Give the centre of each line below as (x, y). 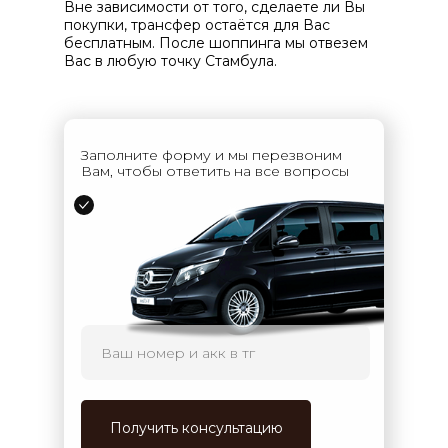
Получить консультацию (196, 427)
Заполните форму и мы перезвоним (211, 155)
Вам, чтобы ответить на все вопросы (215, 171)
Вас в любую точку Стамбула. (170, 61)
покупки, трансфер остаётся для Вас (197, 25)
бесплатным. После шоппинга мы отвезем (216, 43)
